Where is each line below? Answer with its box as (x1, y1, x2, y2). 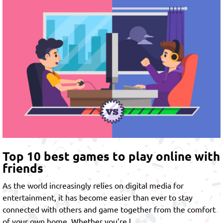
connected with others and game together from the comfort (2, 204, 216, 215)
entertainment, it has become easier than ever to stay (2, 192, 193, 203)
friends (2, 160, 43, 176)
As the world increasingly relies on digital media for (2, 180, 184, 191)
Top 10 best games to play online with (2, 148, 220, 164)
